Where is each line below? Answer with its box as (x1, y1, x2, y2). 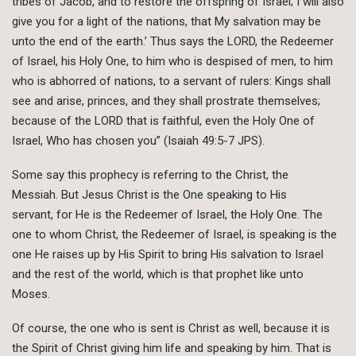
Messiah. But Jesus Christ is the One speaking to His (12, 188, 287, 203)
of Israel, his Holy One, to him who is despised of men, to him (12, 54, 333, 69)
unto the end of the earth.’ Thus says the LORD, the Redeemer (12, 34, 334, 49)
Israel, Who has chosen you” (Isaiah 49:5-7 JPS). (12, 133, 265, 149)
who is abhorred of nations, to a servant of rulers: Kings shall (12, 74, 331, 89)
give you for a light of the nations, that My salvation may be (12, 14, 321, 29)
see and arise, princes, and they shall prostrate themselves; (12, 94, 320, 109)
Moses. (12, 287, 50, 302)
